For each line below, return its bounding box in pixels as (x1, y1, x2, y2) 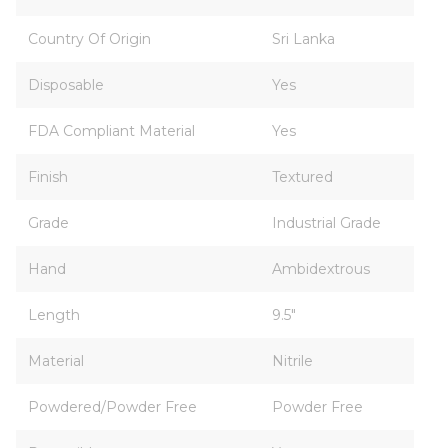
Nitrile (272, 352, 313, 370)
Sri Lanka (272, 30, 335, 48)
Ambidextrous (272, 260, 370, 278)
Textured (272, 168, 333, 186)
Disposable (28, 76, 104, 94)
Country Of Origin (28, 30, 151, 48)
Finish (28, 168, 68, 186)
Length (28, 306, 80, 324)
